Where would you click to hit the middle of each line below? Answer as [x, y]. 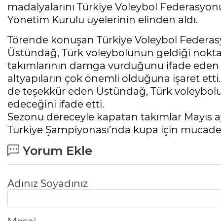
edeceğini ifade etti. [57, 104]
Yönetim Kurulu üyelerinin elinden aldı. [105, 20]
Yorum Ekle [56, 151]
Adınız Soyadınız [48, 184]
